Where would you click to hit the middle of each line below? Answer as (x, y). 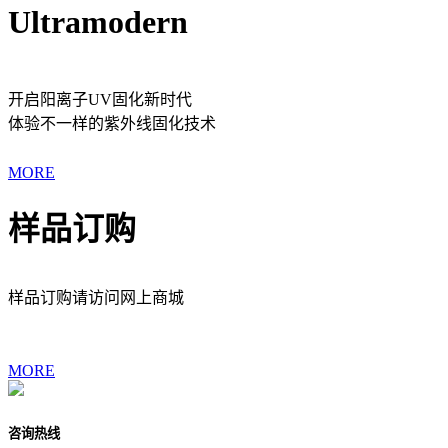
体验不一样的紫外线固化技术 (112, 123)
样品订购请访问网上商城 (96, 298)
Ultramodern (98, 22)
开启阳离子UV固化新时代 (100, 99)
